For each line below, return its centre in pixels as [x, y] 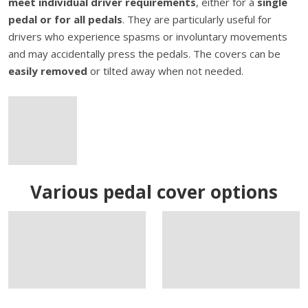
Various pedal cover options [154, 192]
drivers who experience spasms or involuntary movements [148, 36]
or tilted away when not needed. [165, 71]
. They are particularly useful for [197, 19]
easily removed [48, 71]
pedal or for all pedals [65, 19]
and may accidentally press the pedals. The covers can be [144, 54]
